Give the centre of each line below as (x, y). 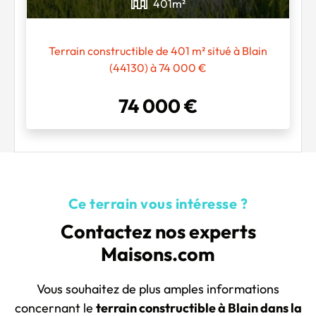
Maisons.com (158, 254)
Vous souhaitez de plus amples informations (158, 288)
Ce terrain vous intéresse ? (158, 203)
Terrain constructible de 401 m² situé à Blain (158, 50)
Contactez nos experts (158, 231)
